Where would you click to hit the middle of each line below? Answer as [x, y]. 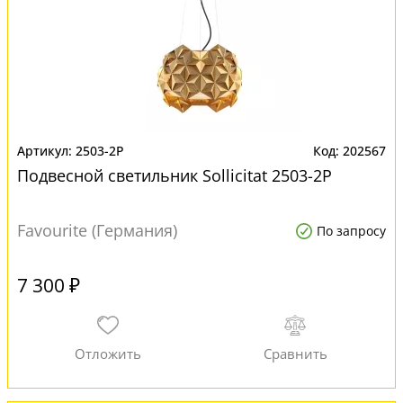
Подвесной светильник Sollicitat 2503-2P [175, 175]
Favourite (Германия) [97, 230]
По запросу [351, 231]
